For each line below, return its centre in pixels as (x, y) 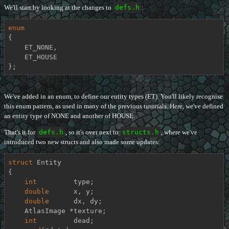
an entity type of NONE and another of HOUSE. (70, 116)
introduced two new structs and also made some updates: (82, 142)
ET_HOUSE (16, 57)
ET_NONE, (16, 47)
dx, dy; (75, 201)
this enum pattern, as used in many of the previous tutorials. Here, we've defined (114, 106)
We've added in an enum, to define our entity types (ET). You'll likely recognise (113, 97)
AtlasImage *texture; (16, 211)
